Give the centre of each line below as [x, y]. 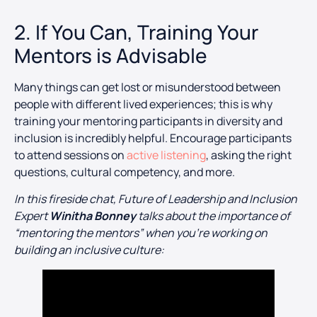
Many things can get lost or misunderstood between [148, 87]
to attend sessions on [70, 155]
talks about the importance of [213, 216]
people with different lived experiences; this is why [143, 104]
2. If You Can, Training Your [136, 31]
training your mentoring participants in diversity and [148, 121]
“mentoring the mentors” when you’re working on [141, 233]
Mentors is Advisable [111, 55]
